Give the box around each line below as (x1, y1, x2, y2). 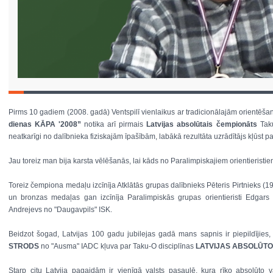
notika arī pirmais (84, 120, 147, 129)
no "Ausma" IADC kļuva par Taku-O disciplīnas (41, 242, 196, 250)
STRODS (9, 242, 41, 250)
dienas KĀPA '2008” (9, 120, 85, 129)
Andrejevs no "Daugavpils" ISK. (9, 205, 114, 214)
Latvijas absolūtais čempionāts (146, 120, 260, 129)
